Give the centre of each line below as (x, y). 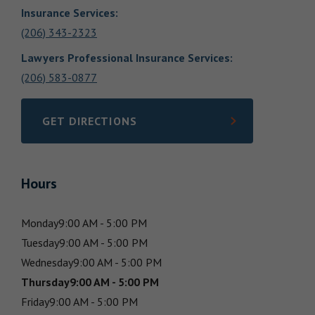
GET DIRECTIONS (90, 121)
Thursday (45, 282)
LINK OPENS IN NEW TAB (112, 128)
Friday (35, 302)
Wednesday (47, 262)
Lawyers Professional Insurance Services (126, 58)
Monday (40, 223)
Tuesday (40, 243)
